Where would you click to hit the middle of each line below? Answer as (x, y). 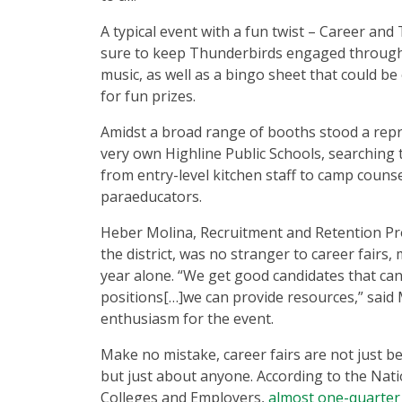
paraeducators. (153, 197)
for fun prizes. (148, 96)
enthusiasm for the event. (187, 319)
